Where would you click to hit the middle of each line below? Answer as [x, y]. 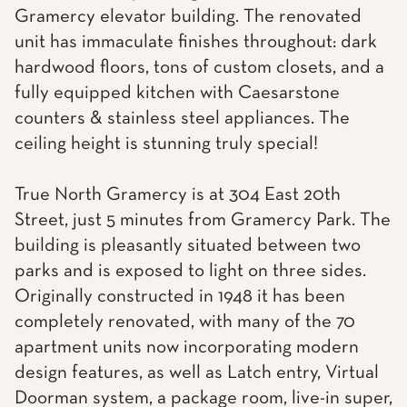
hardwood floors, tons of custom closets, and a [199, 68]
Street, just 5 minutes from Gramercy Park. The [203, 220]
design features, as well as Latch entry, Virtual [197, 373]
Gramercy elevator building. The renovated [188, 17]
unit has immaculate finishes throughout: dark [196, 42]
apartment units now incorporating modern [187, 347]
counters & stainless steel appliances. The [182, 119]
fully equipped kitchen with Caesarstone [177, 93]
